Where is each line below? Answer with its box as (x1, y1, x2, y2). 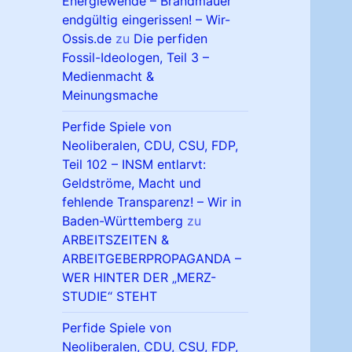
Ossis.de (62, 31, 112, 47)
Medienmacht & (62, 68, 155, 85)
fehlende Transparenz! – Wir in (62, 194, 242, 211)
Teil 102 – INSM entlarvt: (62, 156, 207, 173)
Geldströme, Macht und (62, 175, 202, 192)
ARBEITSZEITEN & (62, 232, 170, 248)
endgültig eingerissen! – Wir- (62, 12, 231, 28)
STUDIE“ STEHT (62, 288, 158, 305)
